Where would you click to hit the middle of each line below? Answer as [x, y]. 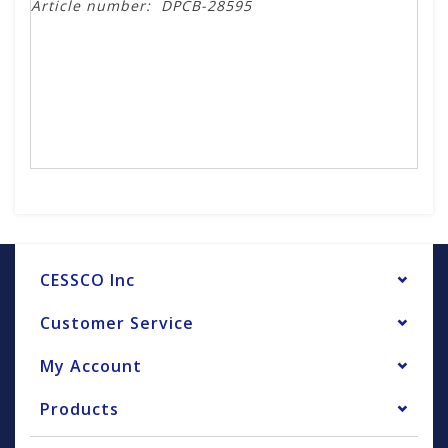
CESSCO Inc [87, 280]
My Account [91, 366]
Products [79, 409]
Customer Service [117, 323]
